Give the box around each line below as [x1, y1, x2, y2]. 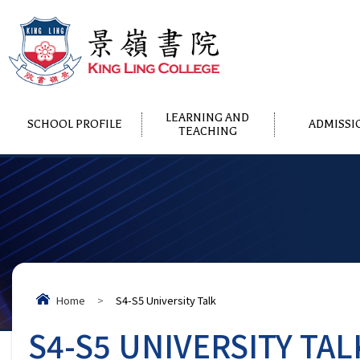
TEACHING [178, 124, 237, 138]
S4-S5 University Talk [116, 292, 216, 308]
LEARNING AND [166, 110, 250, 125]
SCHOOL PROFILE [27, 117, 122, 132]
